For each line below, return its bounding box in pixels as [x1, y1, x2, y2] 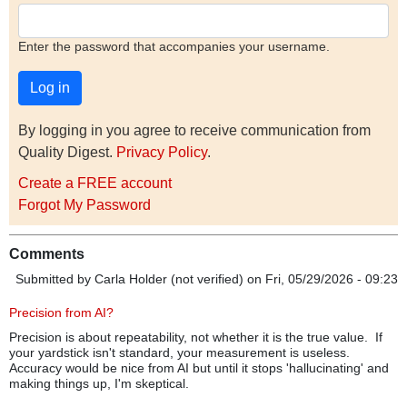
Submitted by [15, 272, 94, 287]
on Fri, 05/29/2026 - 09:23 [243, 272, 398, 287]
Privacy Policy [116, 144, 207, 161]
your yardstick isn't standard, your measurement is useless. [9, 345, 353, 361]
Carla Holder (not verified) [94, 272, 243, 287]
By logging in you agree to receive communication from [18, 123, 371, 139]
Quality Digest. [18, 144, 116, 161]
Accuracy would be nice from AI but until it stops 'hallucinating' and [9, 361, 389, 376]
